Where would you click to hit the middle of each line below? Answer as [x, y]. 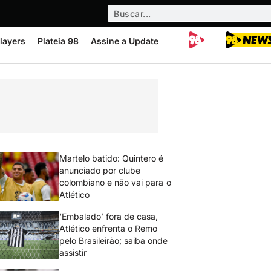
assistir [73, 253]
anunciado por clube [100, 170]
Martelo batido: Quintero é [112, 158]
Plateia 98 [58, 41]
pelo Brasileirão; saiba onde [114, 240]
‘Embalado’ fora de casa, [109, 216]
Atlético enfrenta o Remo [109, 228]
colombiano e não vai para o [115, 182]
